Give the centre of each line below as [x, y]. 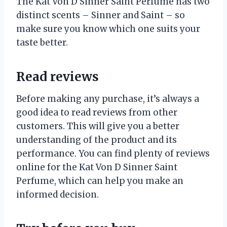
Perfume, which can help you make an [100, 181]
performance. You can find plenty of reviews [113, 153]
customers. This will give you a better [98, 126]
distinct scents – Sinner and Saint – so [101, 15]
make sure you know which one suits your [108, 29]
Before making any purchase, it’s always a [108, 99]
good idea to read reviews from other [97, 112]
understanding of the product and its [97, 140]
